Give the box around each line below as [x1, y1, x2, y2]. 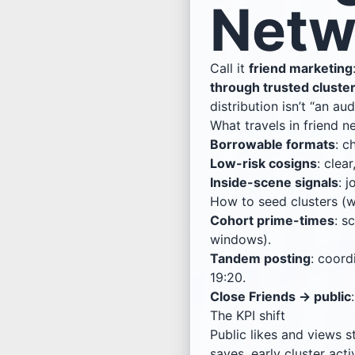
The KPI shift [210, 307, 285, 324]
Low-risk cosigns [210, 155, 317, 172]
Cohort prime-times [210, 212, 334, 229]
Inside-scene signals [210, 174, 338, 191]
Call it [210, 60, 249, 77]
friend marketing [249, 60, 353, 77]
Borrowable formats [210, 136, 335, 153]
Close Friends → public [210, 288, 351, 305]
